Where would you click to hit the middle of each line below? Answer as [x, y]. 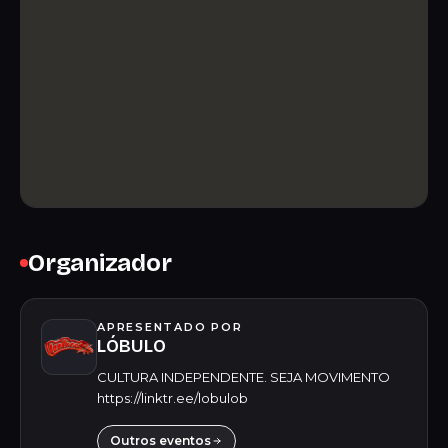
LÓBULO [131, 346]
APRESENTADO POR [170, 327]
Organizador [100, 263]
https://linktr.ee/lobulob [172, 398]
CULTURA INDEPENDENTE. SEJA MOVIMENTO [243, 377]
